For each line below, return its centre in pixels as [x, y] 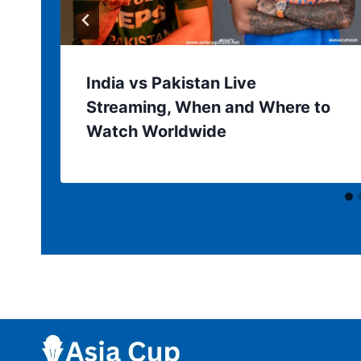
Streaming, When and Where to [208, 107]
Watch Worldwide [156, 131]
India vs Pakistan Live [171, 83]
